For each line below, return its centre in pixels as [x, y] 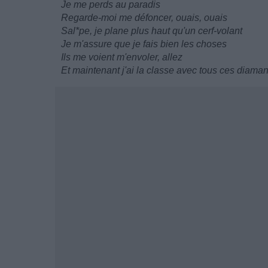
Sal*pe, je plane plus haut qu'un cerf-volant [152, 31]
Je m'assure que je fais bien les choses [144, 44]
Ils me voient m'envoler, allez [122, 57]
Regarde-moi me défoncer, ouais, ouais [144, 18]
